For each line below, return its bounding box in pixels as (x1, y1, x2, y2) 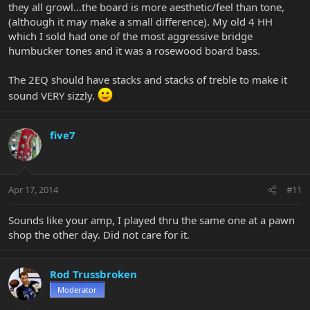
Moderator (57, 284, 97, 295)
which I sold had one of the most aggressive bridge (8, 28, 253, 43)
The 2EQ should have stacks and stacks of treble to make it (8, 72, 287, 86)
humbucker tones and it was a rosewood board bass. (8, 43, 260, 57)
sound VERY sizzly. (8, 88, 98, 102)
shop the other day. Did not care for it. (8, 228, 190, 242)
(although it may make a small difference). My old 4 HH (8, 14, 273, 28)
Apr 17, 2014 (8, 183, 58, 197)
